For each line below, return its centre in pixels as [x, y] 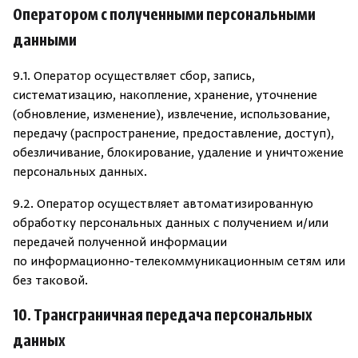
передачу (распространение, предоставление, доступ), [173, 134]
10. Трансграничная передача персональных [163, 316]
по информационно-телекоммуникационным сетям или [179, 262]
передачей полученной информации [120, 243]
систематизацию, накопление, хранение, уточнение [165, 96]
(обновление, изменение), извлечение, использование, [171, 115]
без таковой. [50, 281]
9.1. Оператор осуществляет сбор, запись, [134, 77]
